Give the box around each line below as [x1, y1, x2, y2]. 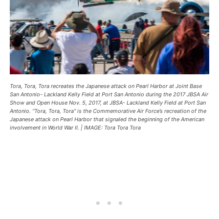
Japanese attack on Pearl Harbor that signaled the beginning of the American [10, 116, 204, 123]
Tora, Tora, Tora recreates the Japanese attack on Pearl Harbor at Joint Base [10, 83, 202, 90]
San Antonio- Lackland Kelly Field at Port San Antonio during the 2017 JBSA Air [10, 91, 208, 98]
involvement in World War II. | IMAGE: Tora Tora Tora [10, 124, 141, 131]
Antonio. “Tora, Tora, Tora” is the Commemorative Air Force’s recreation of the [10, 108, 206, 115]
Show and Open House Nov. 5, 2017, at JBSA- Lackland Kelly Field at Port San [10, 99, 206, 107]
